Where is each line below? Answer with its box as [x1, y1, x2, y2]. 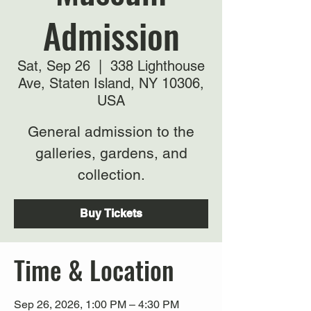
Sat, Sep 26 [17, 58, 90, 74]
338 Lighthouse [110, 58, 205, 74]
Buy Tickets [80, 207, 142, 220]
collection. [77, 166, 145, 183]
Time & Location [14, 251, 174, 289]
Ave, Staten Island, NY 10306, [18, 75, 204, 92]
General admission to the [28, 123, 194, 140]
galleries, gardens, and [35, 144, 187, 162]
